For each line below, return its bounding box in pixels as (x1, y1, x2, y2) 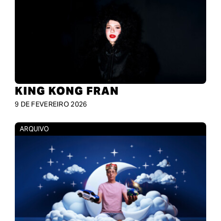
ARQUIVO (19, 125, 49, 134)
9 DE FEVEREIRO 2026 (14, 100, 87, 109)
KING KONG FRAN (14, 84, 119, 98)
